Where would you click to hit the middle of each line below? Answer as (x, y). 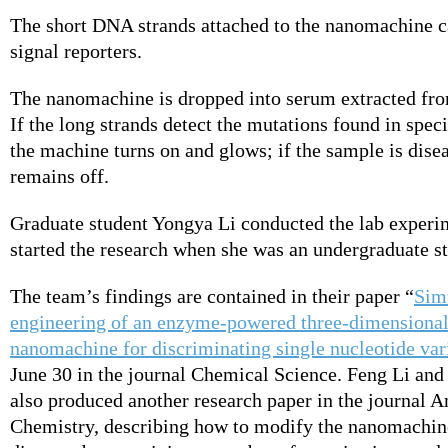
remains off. (59, 175)
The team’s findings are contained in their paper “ (212, 295)
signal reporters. (76, 50)
